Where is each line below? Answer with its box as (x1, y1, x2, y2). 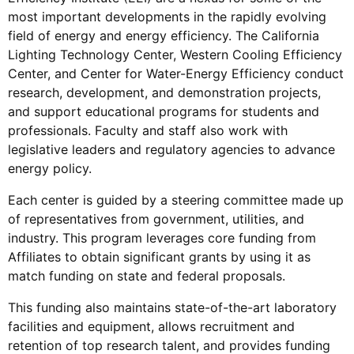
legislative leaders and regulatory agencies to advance (8, 141, 335, 157)
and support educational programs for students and (8, 103, 319, 119)
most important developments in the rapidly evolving (8, 8, 326, 24)
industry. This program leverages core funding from (8, 229, 316, 246)
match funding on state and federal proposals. (8, 267, 285, 284)
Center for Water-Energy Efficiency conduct (81, 65, 344, 81)
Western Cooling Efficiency (180, 46, 342, 62)
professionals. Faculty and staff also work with (8, 122, 288, 138)
